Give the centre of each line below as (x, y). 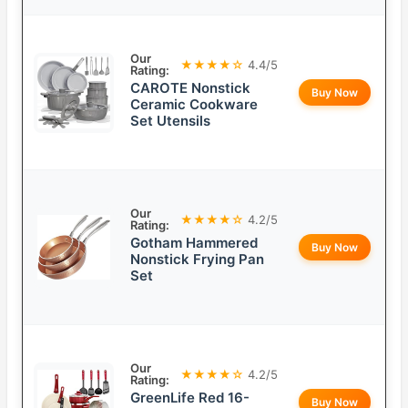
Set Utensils (170, 121)
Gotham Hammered (194, 243)
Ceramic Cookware (194, 105)
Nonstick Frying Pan (197, 260)
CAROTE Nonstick (190, 88)
